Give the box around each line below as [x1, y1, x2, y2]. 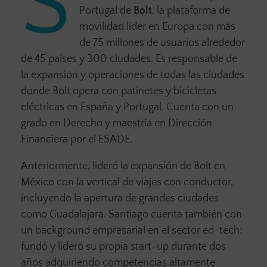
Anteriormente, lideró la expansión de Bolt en [21, 160, 225, 173]
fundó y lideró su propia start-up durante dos [21, 241, 226, 253]
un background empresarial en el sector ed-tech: [21, 225, 242, 237]
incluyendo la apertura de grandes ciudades [21, 193, 219, 205]
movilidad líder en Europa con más [79, 21, 236, 33]
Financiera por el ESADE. [21, 133, 132, 146]
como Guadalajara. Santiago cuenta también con [21, 209, 242, 221]
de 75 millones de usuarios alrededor [79, 37, 246, 49]
